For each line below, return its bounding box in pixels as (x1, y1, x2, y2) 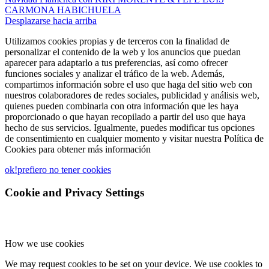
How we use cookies (5, 238, 84, 249)
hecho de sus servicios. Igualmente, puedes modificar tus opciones (5, 122, 255, 133)
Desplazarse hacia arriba (5, 15, 97, 26)
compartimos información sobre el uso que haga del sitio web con (5, 79, 252, 89)
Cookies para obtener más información (5, 144, 151, 154)
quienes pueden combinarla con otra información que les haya (5, 100, 238, 111)
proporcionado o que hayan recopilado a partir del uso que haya (5, 111, 246, 122)
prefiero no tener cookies (17, 164, 111, 175)
